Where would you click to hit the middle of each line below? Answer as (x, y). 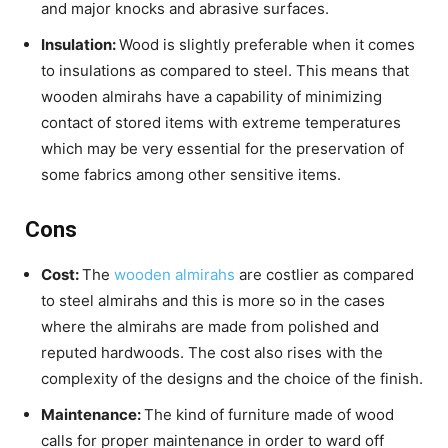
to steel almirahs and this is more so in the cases (213, 301)
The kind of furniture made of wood (269, 415)
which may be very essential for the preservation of (222, 149)
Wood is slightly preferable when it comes (267, 45)
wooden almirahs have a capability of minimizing (211, 97)
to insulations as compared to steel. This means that (225, 71)
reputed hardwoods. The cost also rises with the (212, 353)
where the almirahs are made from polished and (210, 327)
